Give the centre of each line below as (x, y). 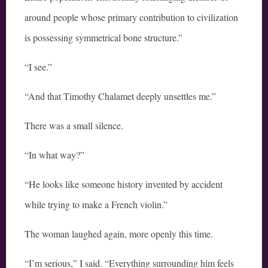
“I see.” (38, 67)
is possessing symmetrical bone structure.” (103, 38)
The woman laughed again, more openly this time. (119, 234)
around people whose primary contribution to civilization (131, 17)
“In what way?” (54, 155)
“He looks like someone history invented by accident (124, 184)
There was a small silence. (74, 126)
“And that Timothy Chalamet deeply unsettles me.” (120, 96)
